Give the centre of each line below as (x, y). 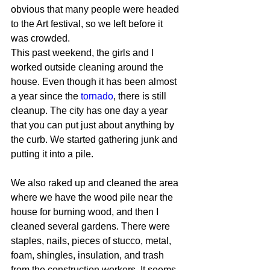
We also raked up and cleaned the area (96, 183)
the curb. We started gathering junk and (96, 140)
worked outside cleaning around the (88, 67)
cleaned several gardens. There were (92, 226)
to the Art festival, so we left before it (88, 24)
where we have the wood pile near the (93, 197)
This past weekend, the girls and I (83, 53)
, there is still (141, 96)
